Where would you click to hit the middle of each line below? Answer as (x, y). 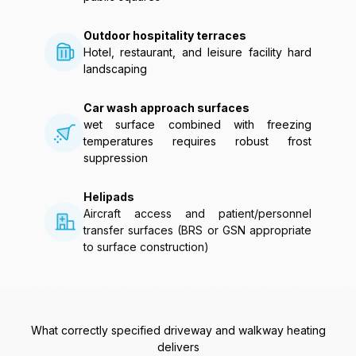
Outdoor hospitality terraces (165, 36)
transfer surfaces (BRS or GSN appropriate (197, 230)
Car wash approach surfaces (167, 108)
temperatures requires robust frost (197, 141)
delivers (178, 347)
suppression (116, 158)
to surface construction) (147, 247)
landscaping (116, 69)
